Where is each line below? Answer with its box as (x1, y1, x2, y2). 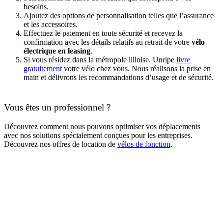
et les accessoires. (24, 20, 78, 29)
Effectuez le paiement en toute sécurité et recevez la (24, 29, 183, 38)
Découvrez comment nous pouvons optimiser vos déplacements (4, 122, 200, 131)
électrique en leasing (24, 47, 90, 55)
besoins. (24, 2, 49, 11)
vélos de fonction (117, 139, 170, 148)
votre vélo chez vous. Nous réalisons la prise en (62, 64, 211, 73)
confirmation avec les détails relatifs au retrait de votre (24, 38, 192, 47)
